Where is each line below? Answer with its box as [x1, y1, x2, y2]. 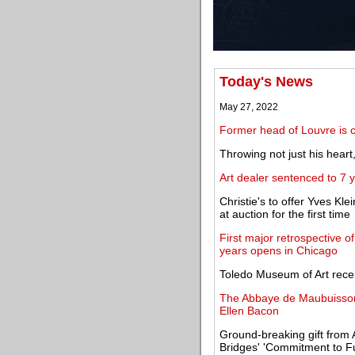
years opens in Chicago [219, 244, 338, 257]
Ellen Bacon [219, 304, 279, 317]
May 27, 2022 [219, 101, 278, 113]
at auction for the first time [219, 208, 350, 220]
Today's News [219, 74, 313, 90]
